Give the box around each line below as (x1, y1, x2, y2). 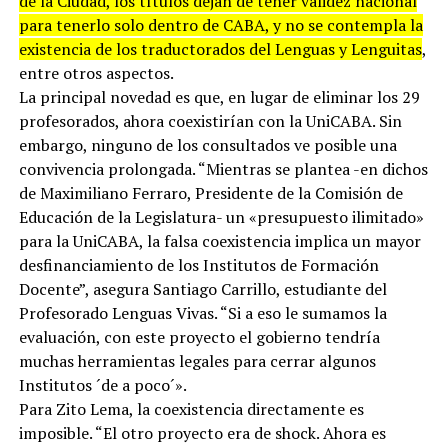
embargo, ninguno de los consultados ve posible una (18, 133, 397, 156)
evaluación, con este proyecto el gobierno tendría (18, 325, 380, 348)
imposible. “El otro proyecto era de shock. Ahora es (18, 421, 386, 444)
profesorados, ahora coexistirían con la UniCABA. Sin (18, 109, 402, 132)
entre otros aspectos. (18, 61, 174, 84)
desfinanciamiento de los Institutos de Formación (18, 253, 379, 276)
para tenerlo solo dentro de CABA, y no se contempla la (18, 13, 423, 36)
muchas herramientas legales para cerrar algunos (18, 349, 376, 372)
